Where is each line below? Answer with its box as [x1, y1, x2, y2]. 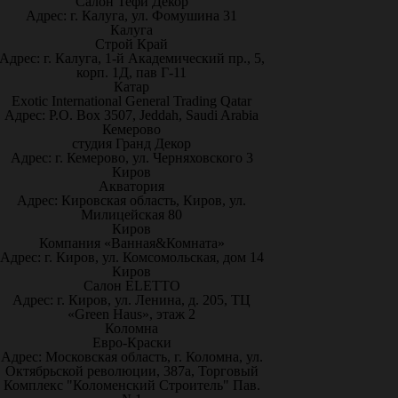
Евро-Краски [92, 335, 171, 350]
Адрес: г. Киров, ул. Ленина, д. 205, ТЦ [12, 292, 251, 307]
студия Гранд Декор [72, 136, 191, 151]
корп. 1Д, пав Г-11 [76, 65, 187, 80]
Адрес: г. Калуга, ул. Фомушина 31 [26, 8, 237, 23]
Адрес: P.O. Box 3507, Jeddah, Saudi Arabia [4, 107, 259, 123]
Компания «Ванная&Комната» [38, 235, 225, 251]
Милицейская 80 [81, 207, 182, 222]
